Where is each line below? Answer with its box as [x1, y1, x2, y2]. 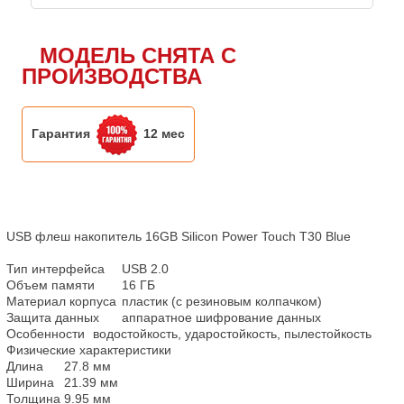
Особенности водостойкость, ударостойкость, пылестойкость [6, 326, 86, 341]
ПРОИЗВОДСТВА [22, 64, 203, 88]
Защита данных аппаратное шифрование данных [6, 309, 100, 325]
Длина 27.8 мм [6, 358, 44, 373]
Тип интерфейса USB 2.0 [6, 261, 106, 276]
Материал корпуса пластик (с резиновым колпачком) [6, 293, 117, 308]
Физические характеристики [6, 342, 172, 357]
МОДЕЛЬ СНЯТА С [40, 43, 237, 68]
